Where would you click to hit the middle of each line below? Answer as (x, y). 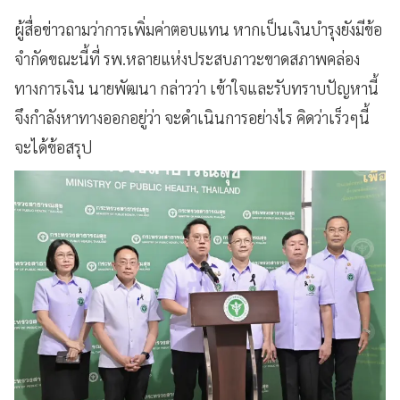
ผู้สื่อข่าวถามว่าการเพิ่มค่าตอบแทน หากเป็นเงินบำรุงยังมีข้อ (198, 29)
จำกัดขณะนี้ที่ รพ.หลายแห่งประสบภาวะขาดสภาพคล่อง (187, 58)
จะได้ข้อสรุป (53, 146)
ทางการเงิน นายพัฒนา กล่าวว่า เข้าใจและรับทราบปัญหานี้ (196, 87)
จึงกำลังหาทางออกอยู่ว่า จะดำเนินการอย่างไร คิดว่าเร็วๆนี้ (192, 117)
